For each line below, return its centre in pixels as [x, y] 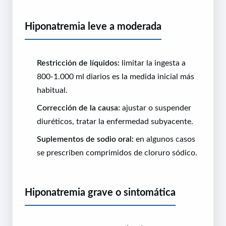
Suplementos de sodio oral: [85, 138]
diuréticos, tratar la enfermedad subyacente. [115, 121]
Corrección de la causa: [78, 107]
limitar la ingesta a [153, 62]
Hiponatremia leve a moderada [93, 26]
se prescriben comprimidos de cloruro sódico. [117, 152]
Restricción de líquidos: [78, 62]
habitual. [52, 90]
